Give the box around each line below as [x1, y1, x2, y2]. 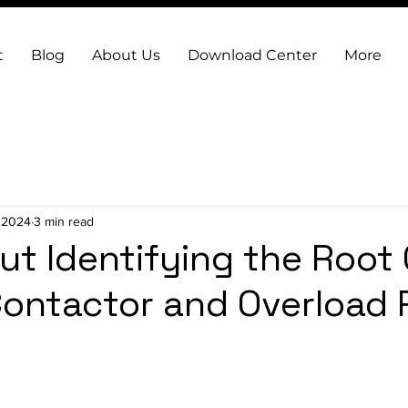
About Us [92, 46, 160, 64]
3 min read [34, 213, 94, 229]
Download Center [188, 46, 317, 64]
